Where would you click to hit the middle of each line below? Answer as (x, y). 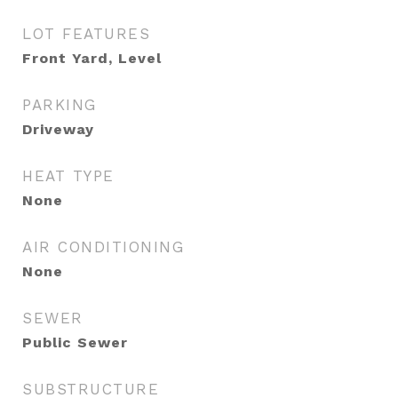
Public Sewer (75, 342)
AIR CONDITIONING (103, 247)
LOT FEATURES (86, 34)
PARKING (60, 105)
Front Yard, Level (92, 58)
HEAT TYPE (68, 176)
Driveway (58, 129)
